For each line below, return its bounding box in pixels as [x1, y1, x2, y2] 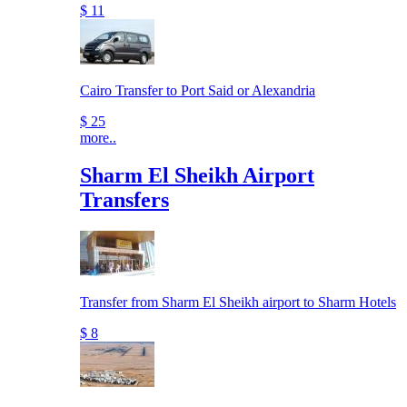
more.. [80, 129, 116, 145]
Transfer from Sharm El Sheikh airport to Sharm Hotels [80, 294, 396, 311]
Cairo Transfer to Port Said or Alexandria [80, 82, 315, 98]
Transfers [80, 188, 169, 213]
